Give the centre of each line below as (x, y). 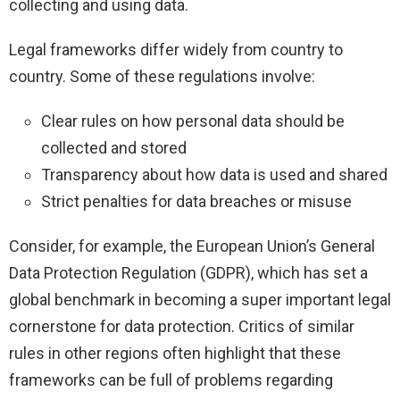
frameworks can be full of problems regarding (171, 380)
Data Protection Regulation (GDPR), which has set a (188, 273)
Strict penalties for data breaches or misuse (196, 202)
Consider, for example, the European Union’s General (192, 246)
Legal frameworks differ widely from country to (176, 50)
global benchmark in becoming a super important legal (200, 300)
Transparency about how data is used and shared (214, 175)
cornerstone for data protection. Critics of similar (182, 327)
